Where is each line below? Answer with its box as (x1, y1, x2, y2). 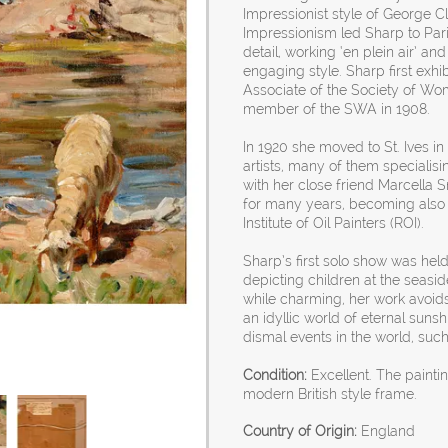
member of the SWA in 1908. (243, 101, 431, 118)
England (357, 422, 416, 439)
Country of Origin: (243, 422, 358, 439)
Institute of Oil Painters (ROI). (243, 215, 425, 232)
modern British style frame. (243, 385, 418, 402)
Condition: (243, 366, 308, 383)
